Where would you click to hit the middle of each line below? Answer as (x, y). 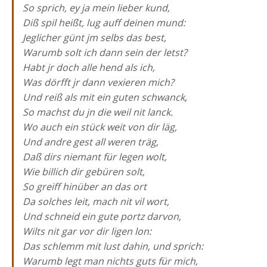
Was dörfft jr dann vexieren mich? (98, 82)
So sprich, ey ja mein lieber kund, (96, 8)
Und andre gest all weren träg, (91, 142)
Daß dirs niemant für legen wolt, (95, 157)
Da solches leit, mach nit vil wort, (96, 201)
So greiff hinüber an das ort (85, 187)
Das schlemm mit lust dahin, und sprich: (113, 246)
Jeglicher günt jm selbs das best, (94, 38)
